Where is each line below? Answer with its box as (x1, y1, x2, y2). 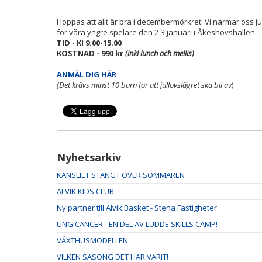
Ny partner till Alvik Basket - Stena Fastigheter (57, 202, 217, 213)
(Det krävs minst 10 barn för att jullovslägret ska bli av (57, 80, 232, 91)
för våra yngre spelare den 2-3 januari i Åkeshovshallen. (57, 27, 257, 38)
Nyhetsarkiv (57, 150, 121, 165)
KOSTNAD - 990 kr (57, 48, 125, 59)
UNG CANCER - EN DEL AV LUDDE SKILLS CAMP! (57, 219, 218, 230)
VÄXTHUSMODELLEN (57, 235, 128, 246)
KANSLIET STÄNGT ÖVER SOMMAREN (57, 170, 185, 181)
